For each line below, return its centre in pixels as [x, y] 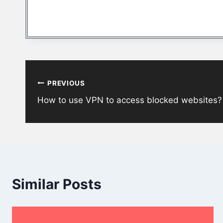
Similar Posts [57, 184]
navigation [60, 91]
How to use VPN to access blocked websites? [130, 100]
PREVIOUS [66, 83]
